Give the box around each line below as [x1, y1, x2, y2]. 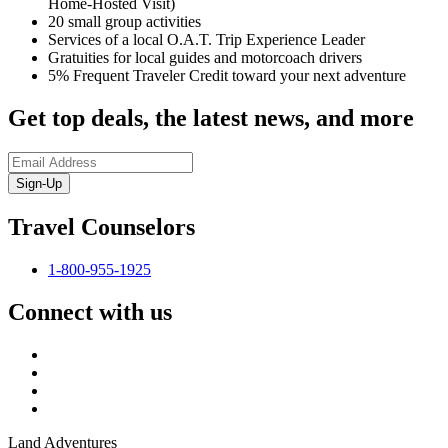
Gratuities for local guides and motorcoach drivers [48, 49, 362, 67]
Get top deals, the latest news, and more [8, 105, 414, 132]
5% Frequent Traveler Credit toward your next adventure [48, 67, 406, 85]
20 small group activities [48, 13, 201, 31]
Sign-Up [16, 176, 62, 192]
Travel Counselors [8, 214, 195, 241]
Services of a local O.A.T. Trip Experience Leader [48, 31, 365, 49]
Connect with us [8, 298, 172, 325]
